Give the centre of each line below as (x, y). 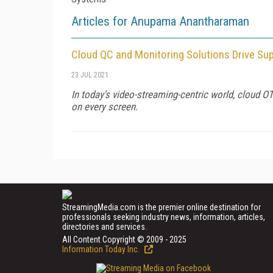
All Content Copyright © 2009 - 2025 (124, 239)
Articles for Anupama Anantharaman (160, 21)
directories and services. (105, 226)
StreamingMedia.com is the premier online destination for (161, 207)
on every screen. (105, 106)
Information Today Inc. (102, 249)
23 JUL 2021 (90, 75)
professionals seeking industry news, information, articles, (164, 217)
